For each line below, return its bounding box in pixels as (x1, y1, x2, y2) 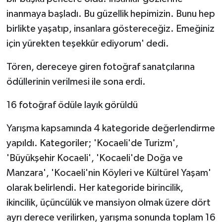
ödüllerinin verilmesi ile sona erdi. (6, 76, 146, 87)
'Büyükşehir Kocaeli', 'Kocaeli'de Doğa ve (6, 153, 183, 163)
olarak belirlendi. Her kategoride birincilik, (6, 182, 183, 193)
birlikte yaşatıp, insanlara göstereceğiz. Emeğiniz (6, 23, 215, 34)
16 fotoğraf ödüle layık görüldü (6, 100, 138, 110)
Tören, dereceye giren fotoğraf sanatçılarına (6, 61, 195, 72)
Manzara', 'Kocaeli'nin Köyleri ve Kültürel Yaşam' (6, 167, 211, 178)
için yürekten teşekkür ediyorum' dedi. (6, 38, 169, 49)
